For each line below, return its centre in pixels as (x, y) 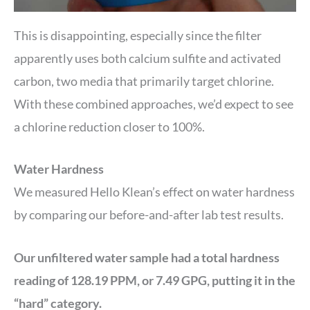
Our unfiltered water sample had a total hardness (147, 258)
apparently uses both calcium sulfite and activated (147, 58)
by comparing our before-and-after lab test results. (150, 215)
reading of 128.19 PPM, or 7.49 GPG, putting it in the (155, 281)
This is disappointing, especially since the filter (138, 35)
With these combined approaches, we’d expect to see (154, 103)
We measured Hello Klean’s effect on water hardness (154, 192)
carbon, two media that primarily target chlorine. (144, 81)
